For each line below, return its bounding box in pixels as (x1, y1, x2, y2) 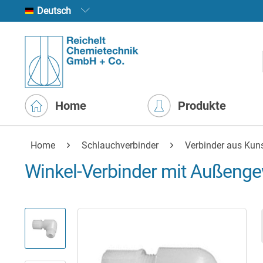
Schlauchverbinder (82, 140, 159, 151)
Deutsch (77, 5, 111, 17)
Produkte (178, 99, 227, 113)
